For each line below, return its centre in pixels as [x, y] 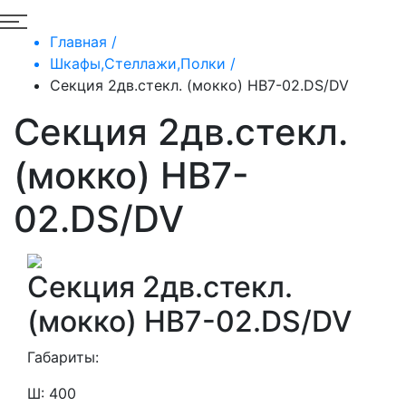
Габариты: [63, 357]
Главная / [83, 42]
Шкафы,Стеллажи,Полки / [143, 63]
